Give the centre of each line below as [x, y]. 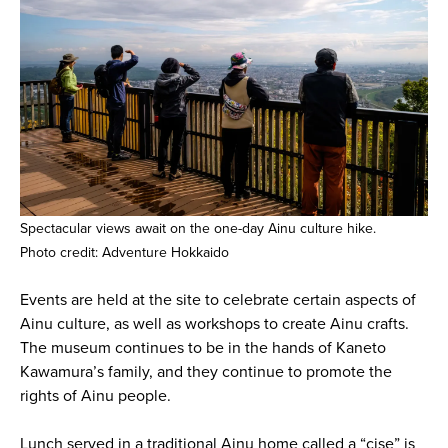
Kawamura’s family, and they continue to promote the [205, 371]
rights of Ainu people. [95, 395]
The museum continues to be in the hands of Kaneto [202, 347]
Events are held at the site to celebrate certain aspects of [217, 299]
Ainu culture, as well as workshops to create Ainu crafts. [214, 323]
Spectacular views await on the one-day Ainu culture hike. [197, 228]
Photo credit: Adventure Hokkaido [124, 252]
